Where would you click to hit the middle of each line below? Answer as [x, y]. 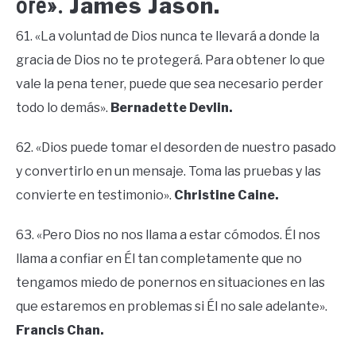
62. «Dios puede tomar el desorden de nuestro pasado [176, 148]
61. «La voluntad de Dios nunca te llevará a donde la [168, 37]
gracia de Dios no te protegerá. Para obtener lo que [170, 60]
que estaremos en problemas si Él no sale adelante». [172, 307]
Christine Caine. [226, 195]
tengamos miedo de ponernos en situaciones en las [170, 283]
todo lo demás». [63, 108]
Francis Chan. [60, 331]
